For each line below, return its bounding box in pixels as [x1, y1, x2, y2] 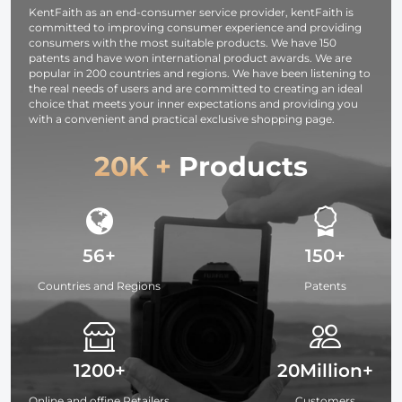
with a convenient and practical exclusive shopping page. [29, 111, 335, 126]
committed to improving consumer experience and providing [29, 20, 362, 34]
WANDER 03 [21, 10, 109, 27]
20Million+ [277, 359, 373, 381]
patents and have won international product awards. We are [29, 50, 352, 65]
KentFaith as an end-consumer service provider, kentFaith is [29, 4, 354, 19]
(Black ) [21, 29, 73, 46]
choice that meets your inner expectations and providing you [29, 96, 358, 110]
